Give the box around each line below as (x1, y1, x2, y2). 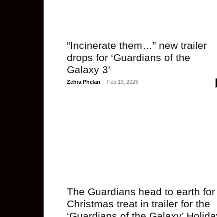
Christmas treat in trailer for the (67, 198, 210, 209)
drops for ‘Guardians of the (67, 52, 190, 63)
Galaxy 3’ (67, 64, 110, 75)
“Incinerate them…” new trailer (67, 40, 207, 51)
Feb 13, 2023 (107, 79, 138, 85)
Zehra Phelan (67, 79, 100, 85)
